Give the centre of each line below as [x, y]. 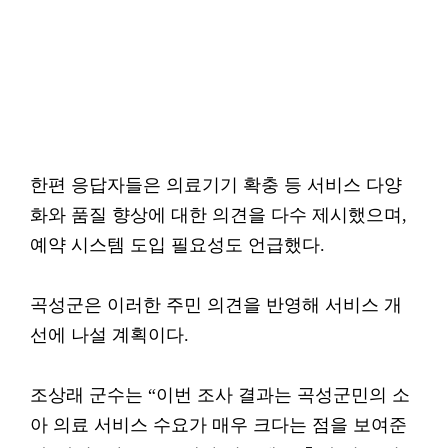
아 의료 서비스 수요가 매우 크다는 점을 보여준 [218, 425]
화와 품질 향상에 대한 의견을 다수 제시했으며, [218, 215]
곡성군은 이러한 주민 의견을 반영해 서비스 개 [216, 305]
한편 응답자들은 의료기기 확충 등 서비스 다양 [216, 185]
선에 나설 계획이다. [109, 335]
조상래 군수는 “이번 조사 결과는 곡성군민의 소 [220, 395]
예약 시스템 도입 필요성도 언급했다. [177, 245]
